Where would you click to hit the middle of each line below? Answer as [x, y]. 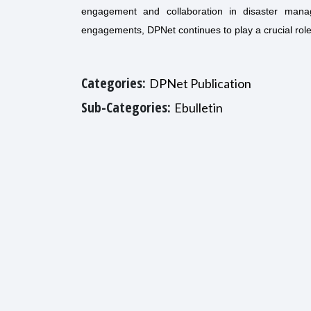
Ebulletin [199, 108]
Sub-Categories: [128, 107]
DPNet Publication [200, 83]
